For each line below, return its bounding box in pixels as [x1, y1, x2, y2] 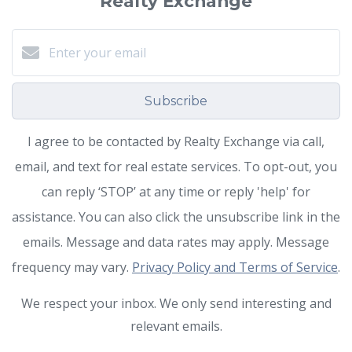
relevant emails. [130, 317, 222, 335]
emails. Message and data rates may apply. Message [23, 233, 329, 251]
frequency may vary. [12, 258, 132, 276]
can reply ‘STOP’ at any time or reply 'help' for [42, 182, 310, 200]
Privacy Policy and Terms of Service [132, 258, 338, 276]
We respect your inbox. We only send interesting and [20, 294, 332, 312]
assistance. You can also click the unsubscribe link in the [12, 207, 340, 225]
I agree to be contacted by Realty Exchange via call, [27, 132, 324, 150]
